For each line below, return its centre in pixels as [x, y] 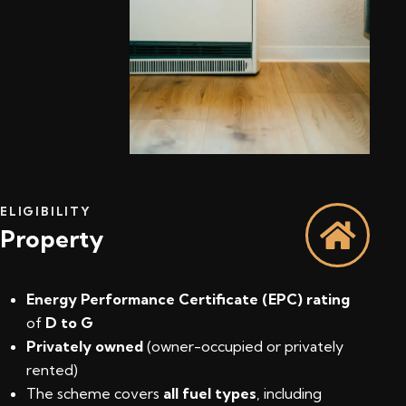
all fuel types [210, 393]
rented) [52, 369]
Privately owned [85, 346]
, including [289, 393]
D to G [69, 322]
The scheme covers [95, 393]
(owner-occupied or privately [243, 346]
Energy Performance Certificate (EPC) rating [188, 299]
